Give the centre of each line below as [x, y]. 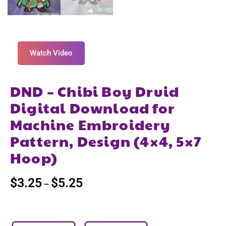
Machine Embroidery [91, 125]
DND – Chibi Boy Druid [95, 91]
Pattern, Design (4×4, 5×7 [106, 141]
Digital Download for [93, 108]
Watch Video [51, 53]
